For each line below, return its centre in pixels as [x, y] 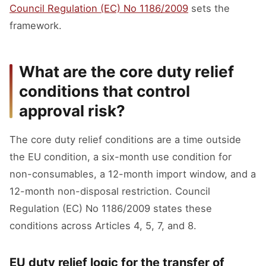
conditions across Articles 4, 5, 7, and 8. [103, 226]
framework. [36, 26]
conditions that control [104, 91]
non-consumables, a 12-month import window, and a [133, 174]
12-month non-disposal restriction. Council [110, 191]
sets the [209, 8]
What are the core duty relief [126, 72]
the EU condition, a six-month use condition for [121, 157]
